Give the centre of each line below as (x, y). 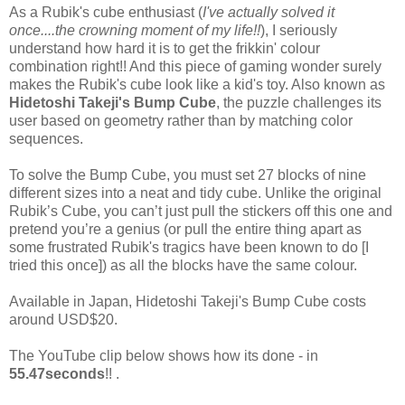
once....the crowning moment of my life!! (135, 30)
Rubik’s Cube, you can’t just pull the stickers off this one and (201, 211)
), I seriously (299, 30)
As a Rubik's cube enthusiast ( (106, 12)
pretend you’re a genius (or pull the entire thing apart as (185, 229)
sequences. (46, 138)
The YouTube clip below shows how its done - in (164, 355)
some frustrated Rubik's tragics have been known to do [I (189, 247)
